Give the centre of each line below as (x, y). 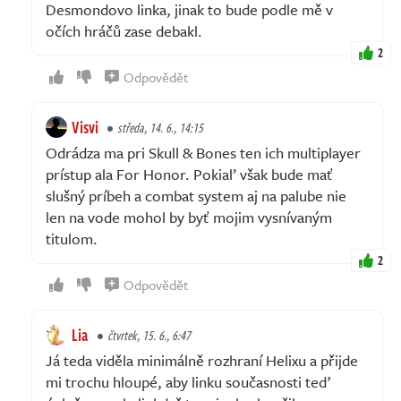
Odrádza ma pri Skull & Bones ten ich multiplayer (203, 152)
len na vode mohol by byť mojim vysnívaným (189, 217)
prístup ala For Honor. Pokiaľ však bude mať (189, 174)
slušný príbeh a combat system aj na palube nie (196, 195)
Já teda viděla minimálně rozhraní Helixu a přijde (202, 360)
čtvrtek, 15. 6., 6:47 (149, 335)
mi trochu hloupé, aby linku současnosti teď (188, 381)
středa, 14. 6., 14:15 (160, 127)
